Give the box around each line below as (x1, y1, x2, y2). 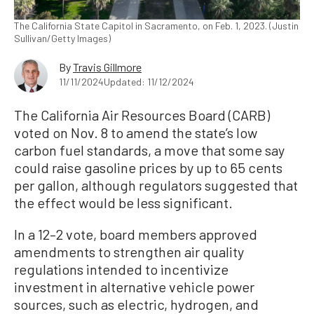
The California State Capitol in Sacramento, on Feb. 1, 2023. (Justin (14, 20, 299, 32)
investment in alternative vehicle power (14, 278, 254, 296)
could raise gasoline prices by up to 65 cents (14, 159, 282, 177)
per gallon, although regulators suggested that (14, 177, 298, 194)
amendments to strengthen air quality (14, 243, 244, 261)
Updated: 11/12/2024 (104, 76, 194, 88)
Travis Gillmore (73, 60, 142, 74)
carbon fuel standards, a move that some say (14, 142, 285, 159)
